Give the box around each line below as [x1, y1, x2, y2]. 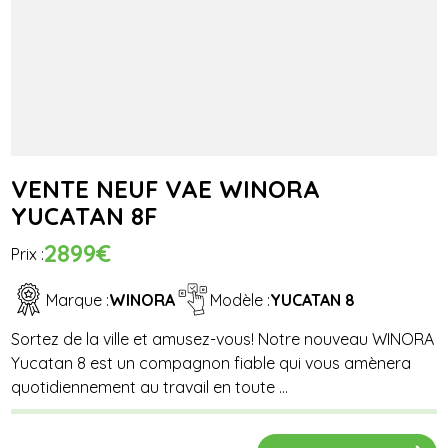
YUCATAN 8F [11, 201, 158, 232]
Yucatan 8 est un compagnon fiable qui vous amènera [11, 353, 412, 374]
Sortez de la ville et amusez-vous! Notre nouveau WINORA [11, 329, 435, 350]
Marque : [46, 289, 110, 310]
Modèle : [210, 289, 271, 310]
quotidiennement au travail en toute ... [11, 377, 289, 398]
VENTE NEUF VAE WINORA [11, 174, 321, 205]
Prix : [11, 243, 45, 264]
